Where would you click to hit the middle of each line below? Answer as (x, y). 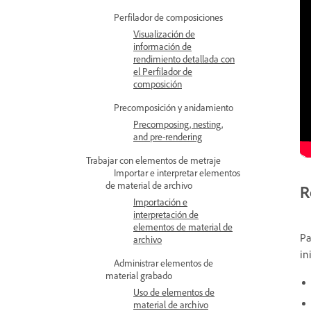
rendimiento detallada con (184, 59)
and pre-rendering (168, 136)
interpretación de (166, 214)
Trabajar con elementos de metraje (153, 160)
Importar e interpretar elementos (177, 173)
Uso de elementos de (174, 292)
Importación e (160, 202)
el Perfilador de (163, 71)
